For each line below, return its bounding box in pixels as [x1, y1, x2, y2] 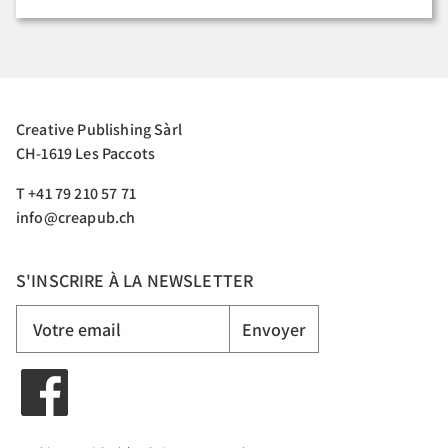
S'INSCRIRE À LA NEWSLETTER [16, 269, 254, 292]
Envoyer [242, 317, 306, 341]
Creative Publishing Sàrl [16, 119, 182, 140]
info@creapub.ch [16, 207, 136, 228]
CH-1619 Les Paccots [16, 143, 156, 164]
